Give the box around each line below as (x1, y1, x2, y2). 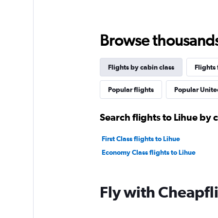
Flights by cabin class (108, 63, 174, 71)
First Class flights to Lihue (101, 135, 180, 143)
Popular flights (108, 86, 154, 93)
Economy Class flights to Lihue (101, 148, 196, 156)
